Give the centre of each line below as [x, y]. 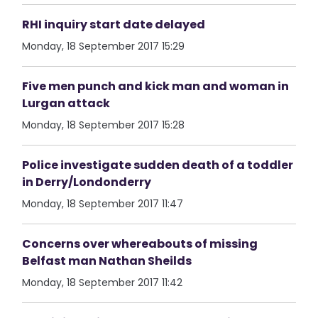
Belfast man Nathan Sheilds [107, 261]
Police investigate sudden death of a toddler [158, 165]
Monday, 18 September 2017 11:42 [103, 283]
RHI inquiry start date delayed [114, 24]
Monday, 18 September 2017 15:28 [104, 125]
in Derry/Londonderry [87, 182]
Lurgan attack [66, 103]
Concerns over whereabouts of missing [140, 244]
